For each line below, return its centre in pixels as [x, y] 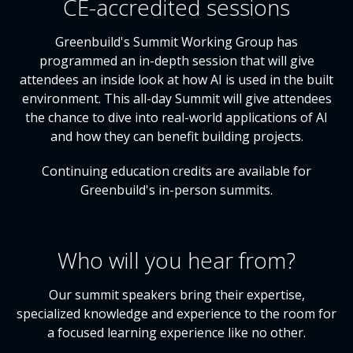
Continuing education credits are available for [176, 171]
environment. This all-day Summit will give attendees [176, 98]
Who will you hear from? [176, 260]
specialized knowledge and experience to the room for [176, 314]
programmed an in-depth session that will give [176, 61]
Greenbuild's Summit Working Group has [176, 42]
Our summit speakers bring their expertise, [176, 295]
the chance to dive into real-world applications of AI [176, 117]
